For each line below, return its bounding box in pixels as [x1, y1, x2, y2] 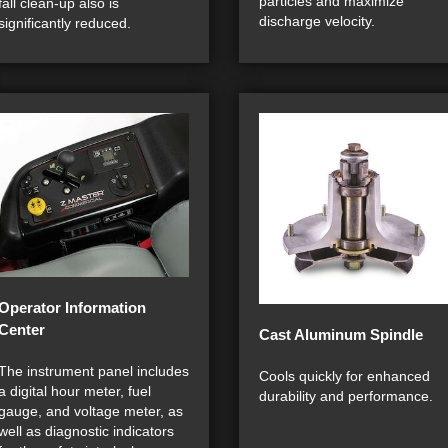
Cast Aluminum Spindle [259, 326, 423, 344]
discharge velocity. [259, 13, 375, 30]
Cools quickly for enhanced [259, 368, 430, 385]
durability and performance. [259, 388, 433, 405]
